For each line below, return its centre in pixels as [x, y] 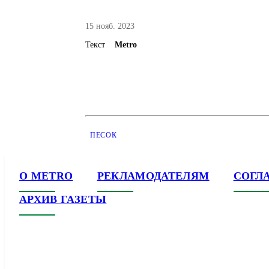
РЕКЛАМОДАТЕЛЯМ [153, 176]
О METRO [46, 176]
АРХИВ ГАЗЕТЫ [63, 199]
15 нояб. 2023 [110, 26]
